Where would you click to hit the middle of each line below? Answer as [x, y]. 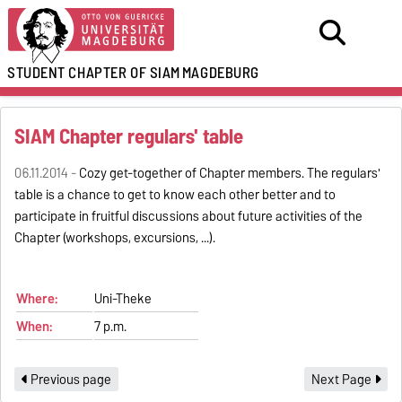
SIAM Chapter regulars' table [129, 137]
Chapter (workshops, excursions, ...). [115, 238]
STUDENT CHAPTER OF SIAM [94, 73]
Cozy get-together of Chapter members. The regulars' [230, 174]
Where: [37, 299]
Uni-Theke [123, 299]
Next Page [342, 379]
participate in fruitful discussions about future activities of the [189, 217]
